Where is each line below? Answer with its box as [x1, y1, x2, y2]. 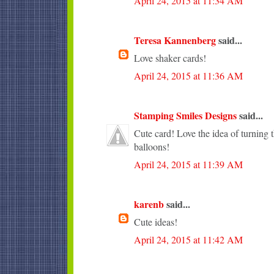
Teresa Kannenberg [134, 32, 216, 47]
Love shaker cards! [134, 51, 206, 64]
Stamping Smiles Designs [134, 108, 237, 122]
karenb [134, 196, 164, 211]
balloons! [134, 139, 169, 153]
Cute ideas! [134, 215, 177, 228]
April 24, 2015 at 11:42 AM [134, 232, 243, 246]
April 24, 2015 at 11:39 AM [134, 157, 243, 171]
